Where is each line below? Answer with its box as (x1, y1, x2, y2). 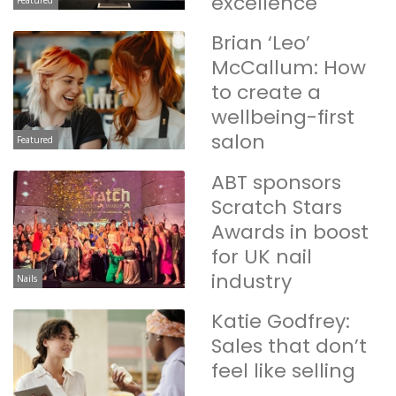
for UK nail (211, 242, 312, 270)
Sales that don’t (211, 332, 367, 361)
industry (211, 267, 292, 295)
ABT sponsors (211, 168, 341, 196)
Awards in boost (211, 217, 369, 246)
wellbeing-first (211, 103, 354, 132)
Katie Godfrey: (211, 308, 350, 336)
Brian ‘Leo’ (211, 29, 310, 57)
